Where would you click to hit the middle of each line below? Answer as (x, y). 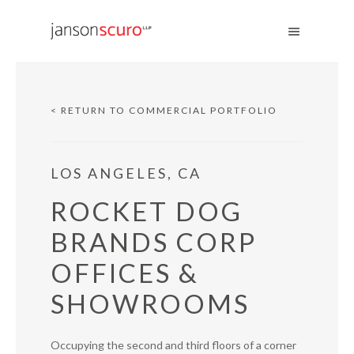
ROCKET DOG (147, 211)
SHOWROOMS (150, 303)
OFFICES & (125, 273)
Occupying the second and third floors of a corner (173, 345)
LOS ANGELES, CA (126, 173)
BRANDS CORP (154, 242)
